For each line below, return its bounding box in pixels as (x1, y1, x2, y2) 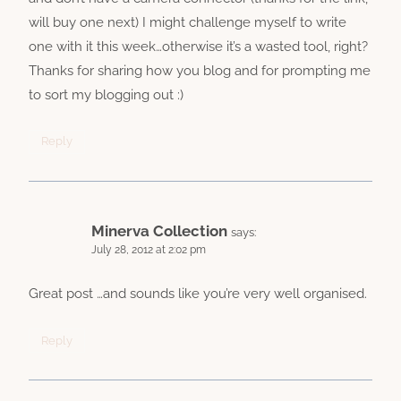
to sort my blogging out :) (29, 86, 183, 103)
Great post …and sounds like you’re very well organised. (29, 286, 367, 303)
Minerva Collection (91, 221, 227, 240)
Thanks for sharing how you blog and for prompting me (29, 62, 371, 79)
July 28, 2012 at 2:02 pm (91, 243, 206, 256)
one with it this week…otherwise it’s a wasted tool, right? (29, 38, 368, 55)
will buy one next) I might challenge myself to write (29, 13, 346, 30)
